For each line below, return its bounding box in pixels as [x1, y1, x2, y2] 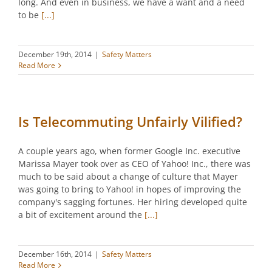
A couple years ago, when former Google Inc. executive [18, 145, 240, 157]
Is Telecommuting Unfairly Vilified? [18, 112, 242, 131]
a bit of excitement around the [18, 209, 144, 221]
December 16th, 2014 [18, 249, 92, 260]
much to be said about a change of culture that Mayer [18, 171, 238, 183]
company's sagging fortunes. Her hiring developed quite [18, 196, 247, 208]
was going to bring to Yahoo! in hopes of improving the [18, 183, 241, 195]
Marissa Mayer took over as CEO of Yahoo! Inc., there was [18, 158, 251, 170]
